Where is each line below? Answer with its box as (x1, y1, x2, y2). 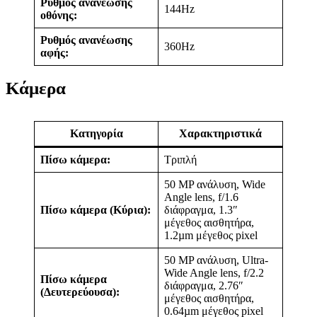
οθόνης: (40, 9, 77, 21)
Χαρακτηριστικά (179, 127, 262, 139)
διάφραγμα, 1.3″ (164, 204, 238, 216)
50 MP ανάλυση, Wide (164, 178, 265, 190)
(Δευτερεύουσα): (40, 286, 120, 298)
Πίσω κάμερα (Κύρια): (40, 204, 151, 216)
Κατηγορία (69, 127, 123, 139)
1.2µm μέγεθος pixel (164, 229, 258, 241)
